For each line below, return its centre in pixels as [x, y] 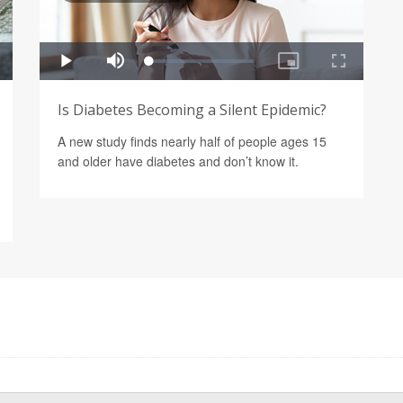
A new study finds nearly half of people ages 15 [192, 141]
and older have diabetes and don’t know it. [178, 161]
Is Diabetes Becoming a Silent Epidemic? [192, 109]
